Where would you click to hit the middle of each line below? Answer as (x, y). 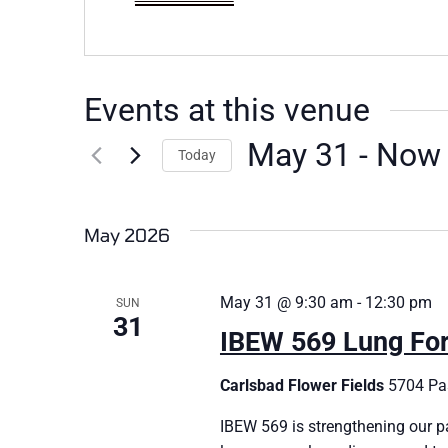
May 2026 (127, 235)
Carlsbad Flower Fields (303, 385)
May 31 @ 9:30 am (286, 302)
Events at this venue (227, 110)
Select (267, 186)
